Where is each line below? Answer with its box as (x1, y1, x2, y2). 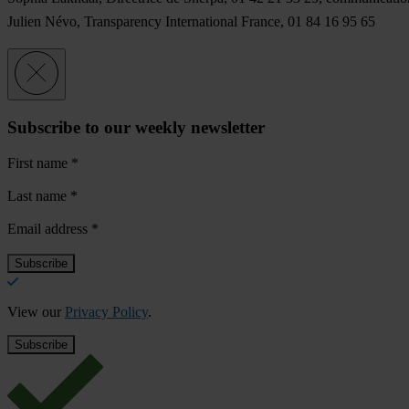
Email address (7, 220, 91, 236)
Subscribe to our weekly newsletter (7, 117, 265, 137)
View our (7, 303, 65, 320)
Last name (7, 187, 70, 204)
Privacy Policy (65, 303, 148, 320)
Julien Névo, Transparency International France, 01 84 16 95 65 (7, 14, 375, 30)
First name (7, 154, 71, 171)
